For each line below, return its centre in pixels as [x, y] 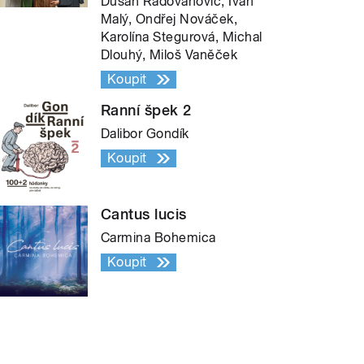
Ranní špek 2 [146, 110]
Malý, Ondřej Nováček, [169, 19]
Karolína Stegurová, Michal [182, 37]
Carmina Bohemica [158, 237]
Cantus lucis [144, 214]
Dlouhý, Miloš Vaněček [169, 54]
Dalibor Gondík [145, 133]
